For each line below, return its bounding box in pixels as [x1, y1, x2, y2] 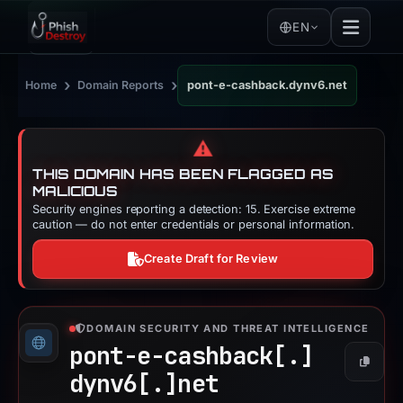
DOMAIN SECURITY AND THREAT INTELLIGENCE [86, 322, 370, 335]
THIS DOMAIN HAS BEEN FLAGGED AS [32, 166, 334, 183]
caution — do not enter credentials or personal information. [32, 218, 355, 231]
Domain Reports [77, 78, 164, 92]
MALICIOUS [32, 183, 119, 200]
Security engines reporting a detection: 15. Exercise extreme [32, 202, 356, 216]
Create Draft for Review [144, 252, 279, 265]
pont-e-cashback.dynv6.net [187, 78, 347, 92]
